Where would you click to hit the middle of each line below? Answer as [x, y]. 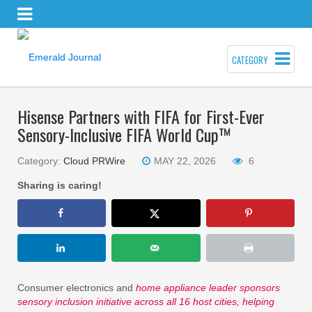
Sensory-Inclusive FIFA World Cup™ [124, 134]
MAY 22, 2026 [185, 161]
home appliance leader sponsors [208, 287]
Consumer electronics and [77, 287]
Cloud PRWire [94, 161]
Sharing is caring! [60, 185]
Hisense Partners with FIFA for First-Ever [141, 116]
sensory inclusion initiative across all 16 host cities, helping [146, 301]
